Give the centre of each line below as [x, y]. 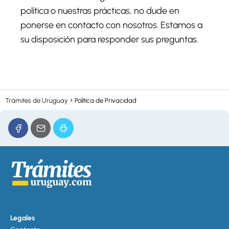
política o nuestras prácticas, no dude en [100, 11]
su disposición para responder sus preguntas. [109, 39]
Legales [22, 218]
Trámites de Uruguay [37, 100]
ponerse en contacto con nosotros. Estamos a [111, 25]
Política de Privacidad [106, 100]
